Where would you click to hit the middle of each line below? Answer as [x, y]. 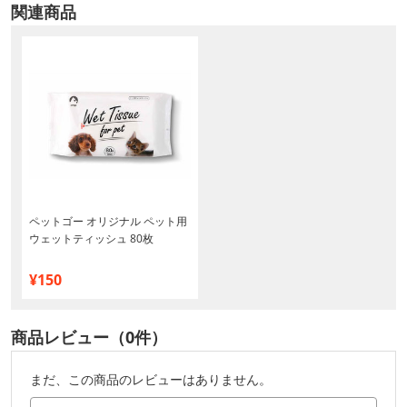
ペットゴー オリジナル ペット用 [108, 222]
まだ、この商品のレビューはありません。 [151, 380]
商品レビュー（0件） [89, 338]
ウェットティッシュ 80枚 [91, 239]
